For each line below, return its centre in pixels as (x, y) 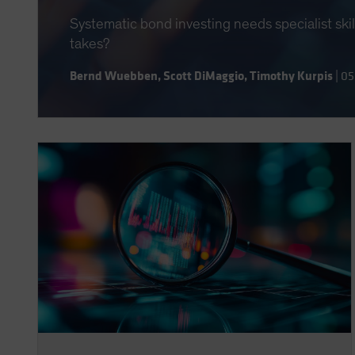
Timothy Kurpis (291, 76)
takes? (90, 44)
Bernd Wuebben (114, 76)
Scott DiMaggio (204, 76)
